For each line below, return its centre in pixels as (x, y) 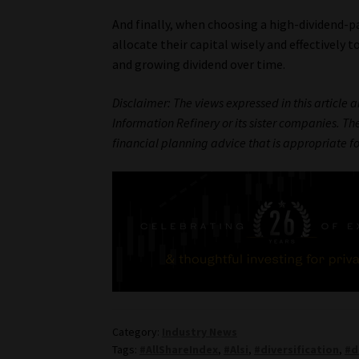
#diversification (297, 350)
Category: (137, 332)
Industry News (200, 332)
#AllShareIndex (179, 350)
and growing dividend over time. (199, 65)
